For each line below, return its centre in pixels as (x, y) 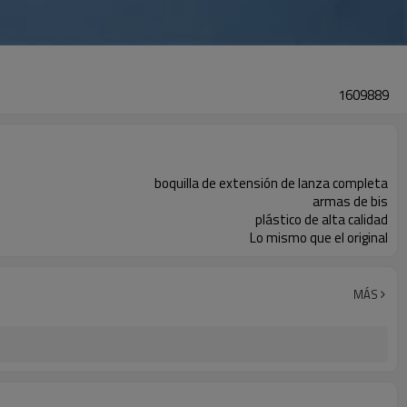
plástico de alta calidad (322, 219)
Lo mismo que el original (319, 238)
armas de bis (350, 201)
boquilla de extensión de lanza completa (271, 183)
